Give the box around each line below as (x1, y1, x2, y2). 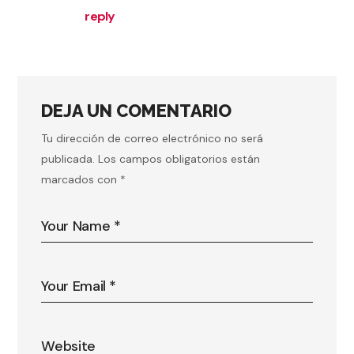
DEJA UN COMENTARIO (41, 100, 232, 121)
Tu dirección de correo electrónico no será (41, 130, 264, 145)
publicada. (41, 151, 96, 166)
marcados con (41, 171, 121, 186)
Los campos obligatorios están (98, 151, 261, 166)
